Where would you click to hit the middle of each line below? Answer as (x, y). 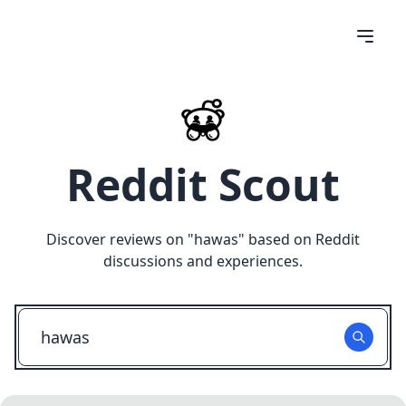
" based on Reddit (299, 239)
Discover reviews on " (120, 239)
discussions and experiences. (203, 261)
